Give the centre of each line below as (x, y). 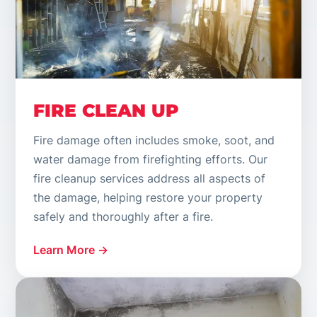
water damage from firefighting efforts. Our (151, 160)
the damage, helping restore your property (148, 198)
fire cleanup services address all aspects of (150, 179)
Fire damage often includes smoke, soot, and (154, 140)
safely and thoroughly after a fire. (123, 217)
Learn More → (71, 250)
